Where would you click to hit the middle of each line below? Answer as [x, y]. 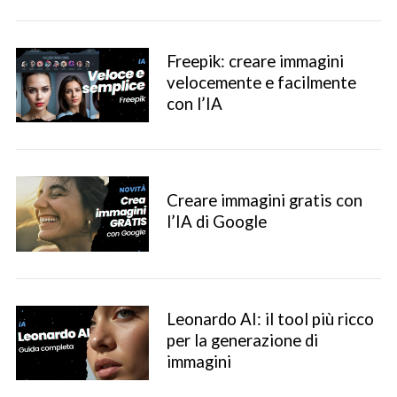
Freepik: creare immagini [255, 61]
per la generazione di [242, 340]
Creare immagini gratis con [264, 201]
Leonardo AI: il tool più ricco [270, 319]
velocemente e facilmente [261, 82]
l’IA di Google [216, 222]
